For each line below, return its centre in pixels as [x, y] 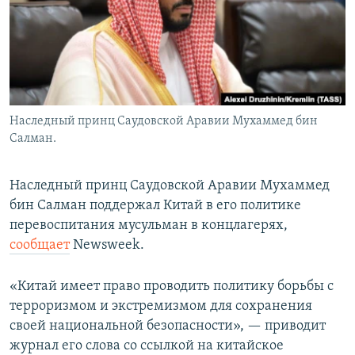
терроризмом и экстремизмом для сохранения [161, 307]
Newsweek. [107, 246]
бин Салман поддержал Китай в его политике [155, 206]
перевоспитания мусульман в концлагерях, [149, 226]
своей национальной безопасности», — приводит [168, 326]
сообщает [40, 246]
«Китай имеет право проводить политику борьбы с [172, 287]
